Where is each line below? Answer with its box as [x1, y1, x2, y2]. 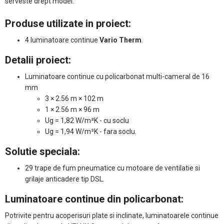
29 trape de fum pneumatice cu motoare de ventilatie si [25, 163, 200, 172]
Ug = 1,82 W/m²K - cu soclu [45, 116, 129, 124]
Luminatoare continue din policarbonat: [5, 192, 183, 205]
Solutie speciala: [5, 145, 80, 157]
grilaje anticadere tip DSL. [25, 174, 104, 183]
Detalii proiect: [5, 53, 71, 66]
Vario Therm [99, 35, 141, 44]
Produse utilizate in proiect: [5, 17, 131, 29]
